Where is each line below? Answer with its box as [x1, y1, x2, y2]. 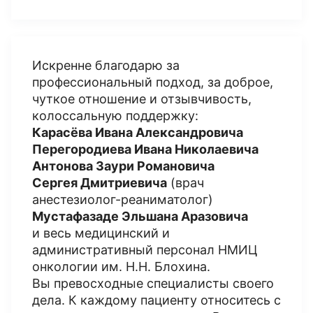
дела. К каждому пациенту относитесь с [32, 293, 281, 307]
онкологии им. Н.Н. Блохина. [32, 259, 210, 274]
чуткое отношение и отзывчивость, [32, 92, 252, 106]
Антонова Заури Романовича [32, 159, 214, 173]
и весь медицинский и [32, 226, 170, 240]
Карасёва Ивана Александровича [32, 125, 243, 140]
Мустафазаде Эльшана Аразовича [32, 209, 248, 224]
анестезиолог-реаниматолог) [32, 192, 213, 207]
